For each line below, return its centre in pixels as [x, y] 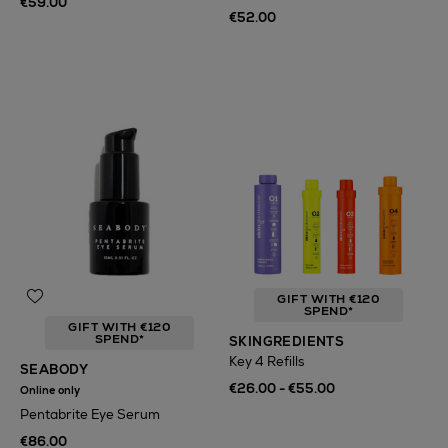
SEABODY [54, 369]
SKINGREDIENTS [287, 341]
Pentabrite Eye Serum [90, 414]
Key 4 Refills [266, 361]
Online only [50, 390]
